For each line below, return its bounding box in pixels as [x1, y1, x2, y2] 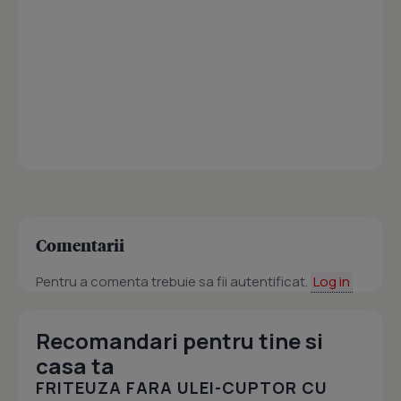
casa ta [36, 351, 115, 381]
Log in [313, 272, 350, 292]
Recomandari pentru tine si [36, 326, 323, 356]
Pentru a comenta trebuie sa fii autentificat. [36, 272, 311, 292]
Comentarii [36, 235, 124, 256]
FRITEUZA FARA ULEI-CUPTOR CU [36, 377, 328, 399]
